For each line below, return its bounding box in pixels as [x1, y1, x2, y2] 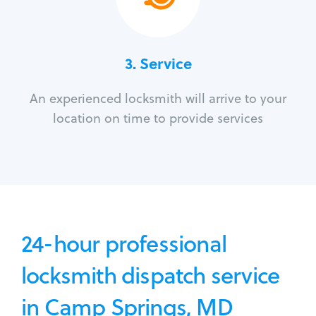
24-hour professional [21, 227, 226, 260]
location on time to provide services [53, 109, 263, 128]
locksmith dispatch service [21, 259, 280, 291]
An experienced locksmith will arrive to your [30, 90, 286, 108]
